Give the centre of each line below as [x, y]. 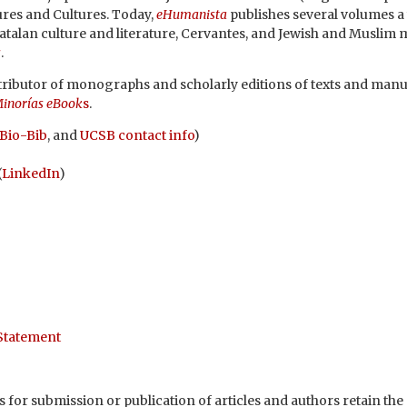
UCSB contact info [137, 136]
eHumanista [192, 15]
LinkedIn [30, 174]
